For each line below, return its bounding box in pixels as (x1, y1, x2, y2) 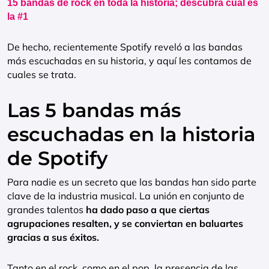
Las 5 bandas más (7, 98, 181, 122)
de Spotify (7, 147, 108, 170)
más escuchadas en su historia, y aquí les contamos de (7, 55, 252, 67)
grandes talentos (7, 204, 86, 216)
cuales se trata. (7, 68, 76, 80)
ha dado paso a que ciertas (86, 204, 210, 216)
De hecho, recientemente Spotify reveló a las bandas (7, 41, 243, 53)
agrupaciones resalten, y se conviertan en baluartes (7, 217, 243, 229)
